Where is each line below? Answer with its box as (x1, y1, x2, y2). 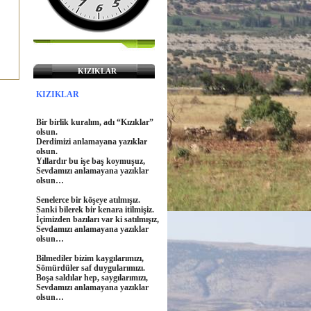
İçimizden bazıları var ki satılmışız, (36, 215, 159, 224)
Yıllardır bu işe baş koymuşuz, (36, 156, 145, 166)
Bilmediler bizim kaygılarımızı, (36, 253, 144, 263)
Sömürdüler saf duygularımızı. (36, 263, 145, 273)
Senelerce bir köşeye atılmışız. (36, 195, 140, 205)
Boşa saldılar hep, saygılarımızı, (36, 273, 148, 283)
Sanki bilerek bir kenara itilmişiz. (36, 205, 154, 215)
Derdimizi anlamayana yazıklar (36, 137, 147, 146)
